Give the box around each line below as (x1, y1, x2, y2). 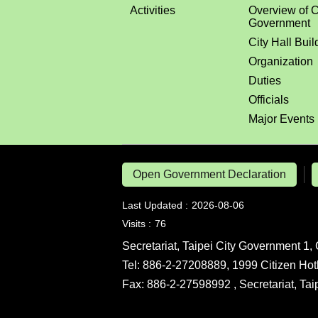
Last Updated (122, 199, 182, 211)
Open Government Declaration (133, 168, 286, 180)
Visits (122, 217, 146, 229)
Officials (248, 93, 289, 106)
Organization (248, 55, 313, 67)
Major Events (248, 112, 314, 125)
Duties (248, 74, 281, 87)
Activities (130, 4, 175, 16)
